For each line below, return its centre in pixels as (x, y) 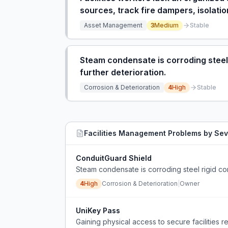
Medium (166, 25)
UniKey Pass (98, 210)
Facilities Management (125, 133)
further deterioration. (123, 72)
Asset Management (113, 25)
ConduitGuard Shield (114, 158)
